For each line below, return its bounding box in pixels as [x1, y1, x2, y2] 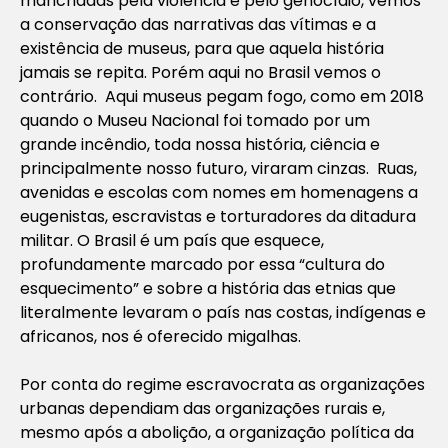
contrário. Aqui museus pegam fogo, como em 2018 [20, 84, 424, 108]
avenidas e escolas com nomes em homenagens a [20, 180, 418, 204]
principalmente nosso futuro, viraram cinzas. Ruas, [20, 156, 417, 180]
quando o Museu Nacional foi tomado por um [20, 108, 370, 132]
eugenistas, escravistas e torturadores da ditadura [20, 204, 416, 228]
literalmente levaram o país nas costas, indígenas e [20, 300, 426, 324]
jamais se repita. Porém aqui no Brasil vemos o [20, 60, 381, 84]
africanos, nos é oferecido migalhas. [20, 324, 305, 348]
